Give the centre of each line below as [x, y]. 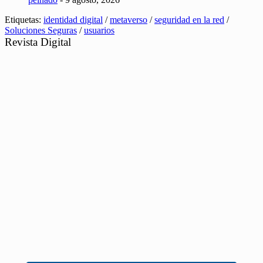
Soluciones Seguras [41, 31]
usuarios [99, 31]
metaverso [129, 20]
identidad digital [73, 20]
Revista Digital [38, 42]
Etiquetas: [24, 20]
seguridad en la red [189, 20]
